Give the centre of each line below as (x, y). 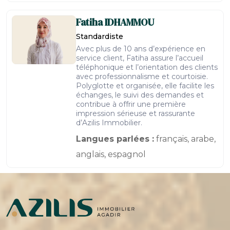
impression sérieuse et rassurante (136, 113)
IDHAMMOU (129, 22)
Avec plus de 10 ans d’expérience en (141, 49)
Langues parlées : (115, 139)
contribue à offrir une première (131, 104)
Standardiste (100, 36)
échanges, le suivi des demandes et (140, 95)
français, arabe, (185, 139)
